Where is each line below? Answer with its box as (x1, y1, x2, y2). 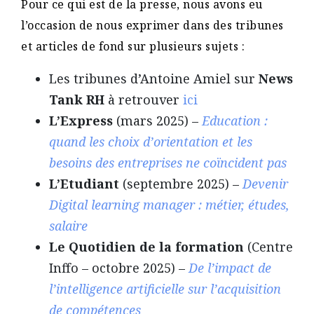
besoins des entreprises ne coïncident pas (49, 153, 287, 171)
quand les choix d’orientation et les (49, 132, 252, 150)
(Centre (244, 238, 293, 255)
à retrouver (104, 90, 183, 108)
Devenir (243, 175, 288, 192)
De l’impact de (189, 259, 271, 276)
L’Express (49, 111, 116, 129)
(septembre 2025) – (123, 175, 243, 192)
